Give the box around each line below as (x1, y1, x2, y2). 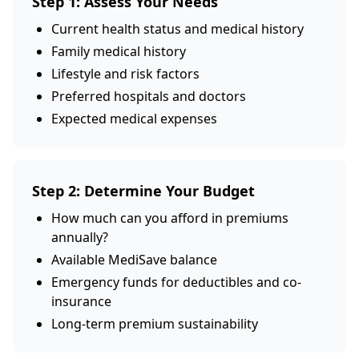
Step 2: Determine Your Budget (32, 181, 255, 200)
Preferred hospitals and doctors (51, 87, 246, 105)
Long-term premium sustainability (51, 315, 258, 333)
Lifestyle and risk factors (51, 65, 200, 83)
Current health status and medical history (51, 20, 304, 38)
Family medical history (51, 42, 186, 60)
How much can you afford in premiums (51, 209, 288, 227)
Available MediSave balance (51, 251, 217, 268)
